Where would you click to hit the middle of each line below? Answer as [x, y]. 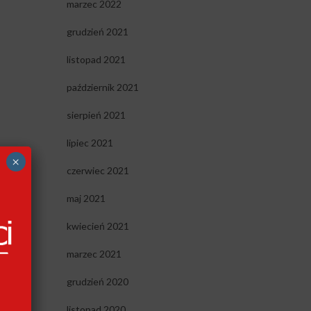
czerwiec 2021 [98, 170]
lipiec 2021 [90, 143]
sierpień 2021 [96, 115]
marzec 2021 [94, 254]
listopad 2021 [96, 59]
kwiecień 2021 [98, 226]
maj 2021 [86, 198]
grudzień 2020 [97, 281]
